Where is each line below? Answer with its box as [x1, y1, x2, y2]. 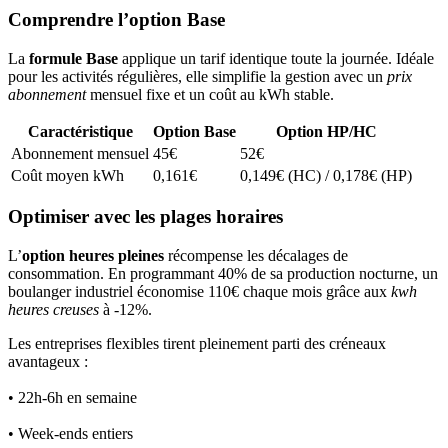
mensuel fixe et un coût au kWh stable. [86, 85, 334, 103]
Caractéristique [27, 122, 133, 140]
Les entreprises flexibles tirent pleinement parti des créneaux [8, 335, 386, 353]
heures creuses [8, 301, 99, 319]
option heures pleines [22, 247, 164, 265]
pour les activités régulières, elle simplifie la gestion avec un [8, 67, 387, 85]
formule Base [29, 49, 118, 67]
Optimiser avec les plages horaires [8, 206, 283, 228]
